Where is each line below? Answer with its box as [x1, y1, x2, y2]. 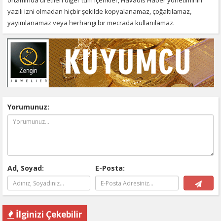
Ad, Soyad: [7, 163, 44, 173]
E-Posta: [95, 163, 125, 173]
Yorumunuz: [7, 102, 49, 112]
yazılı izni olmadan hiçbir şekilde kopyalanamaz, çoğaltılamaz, [7, 6, 191, 16]
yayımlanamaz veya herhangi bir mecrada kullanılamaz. [7, 18, 175, 27]
